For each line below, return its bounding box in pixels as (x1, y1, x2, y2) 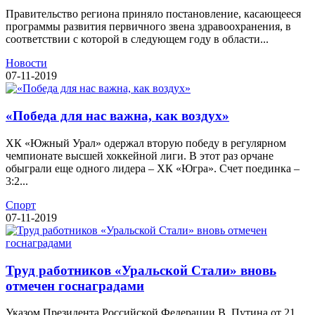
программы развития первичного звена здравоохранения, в (6, 20, 291, 33)
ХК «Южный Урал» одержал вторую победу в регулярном (6, 136, 286, 149)
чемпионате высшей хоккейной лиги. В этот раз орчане (6, 149, 274, 162)
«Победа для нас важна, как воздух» (6, 108, 229, 124)
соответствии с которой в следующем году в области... (6, 33, 269, 46)
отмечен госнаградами (6, 278, 144, 293)
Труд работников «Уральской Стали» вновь (6, 262, 276, 278)
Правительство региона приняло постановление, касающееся (6, 8, 301, 20)
